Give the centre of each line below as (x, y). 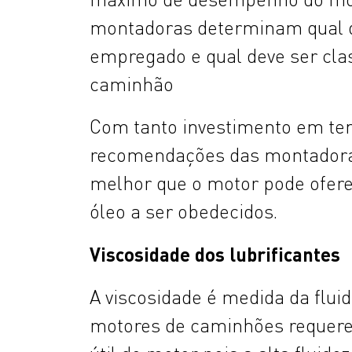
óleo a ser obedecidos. (183, 211)
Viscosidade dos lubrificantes (215, 254)
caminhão (132, 84)
